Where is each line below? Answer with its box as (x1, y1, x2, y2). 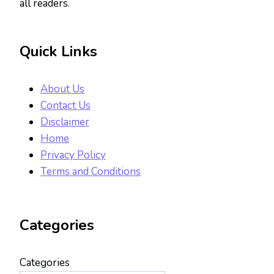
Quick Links (20, 42, 97, 62)
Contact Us (40, 98, 91, 113)
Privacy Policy (40, 148, 106, 163)
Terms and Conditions (40, 165, 141, 179)
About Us (40, 82, 84, 97)
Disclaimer (40, 115, 89, 130)
